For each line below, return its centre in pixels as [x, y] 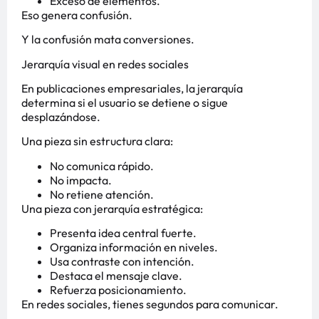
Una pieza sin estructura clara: [97, 141]
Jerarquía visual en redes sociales [105, 64]
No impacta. [81, 180]
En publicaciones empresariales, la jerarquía [132, 88]
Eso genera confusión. [77, 15]
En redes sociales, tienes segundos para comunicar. [150, 304]
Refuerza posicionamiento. [118, 290]
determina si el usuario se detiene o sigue [125, 103]
